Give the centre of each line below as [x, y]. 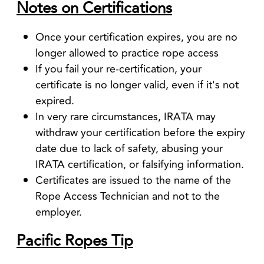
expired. [55, 100]
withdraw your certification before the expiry [140, 132]
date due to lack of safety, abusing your [129, 148]
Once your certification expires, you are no [136, 37]
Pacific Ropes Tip [75, 241]
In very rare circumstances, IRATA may [126, 116]
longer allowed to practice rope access [127, 53]
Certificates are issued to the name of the [133, 180]
